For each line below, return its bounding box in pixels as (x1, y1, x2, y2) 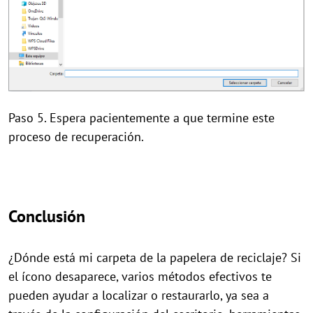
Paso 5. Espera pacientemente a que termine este (8, 109, 275, 126)
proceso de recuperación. (8, 128, 144, 145)
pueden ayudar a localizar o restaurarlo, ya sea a (8, 286, 269, 303)
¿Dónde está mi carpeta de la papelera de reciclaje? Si (8, 249, 301, 265)
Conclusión (8, 205, 85, 227)
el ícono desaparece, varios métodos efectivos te (8, 268, 272, 284)
